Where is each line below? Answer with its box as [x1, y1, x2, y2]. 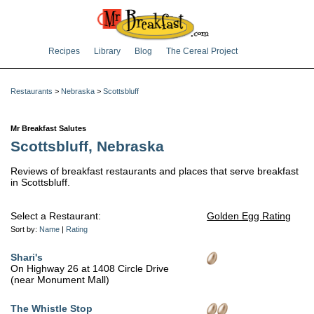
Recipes [48, 47, 80, 55]
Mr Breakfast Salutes [11, 124, 86, 133]
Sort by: [11, 225, 39, 234]
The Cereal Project [166, 47, 238, 55]
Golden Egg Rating [207, 210, 292, 222]
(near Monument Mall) [11, 274, 109, 286]
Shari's [11, 252, 43, 264]
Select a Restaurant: [11, 210, 101, 222]
